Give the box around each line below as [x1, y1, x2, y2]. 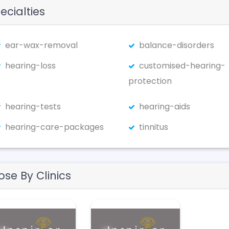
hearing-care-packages [5, 121, 104, 133]
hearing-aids [139, 101, 190, 112]
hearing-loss [5, 60, 56, 72]
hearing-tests [5, 101, 61, 112]
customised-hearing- [139, 60, 225, 72]
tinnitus [139, 121, 168, 133]
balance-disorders [139, 39, 214, 51]
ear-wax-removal [5, 39, 78, 51]
